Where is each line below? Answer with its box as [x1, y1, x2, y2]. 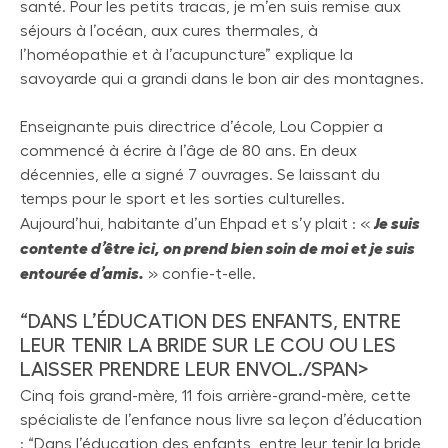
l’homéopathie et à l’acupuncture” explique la [20, 46, 353, 63]
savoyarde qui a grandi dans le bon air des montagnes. [20, 70, 424, 87]
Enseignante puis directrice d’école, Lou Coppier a [20, 118, 383, 135]
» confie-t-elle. [144, 265, 256, 282]
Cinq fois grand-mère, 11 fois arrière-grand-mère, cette [20, 387, 411, 404]
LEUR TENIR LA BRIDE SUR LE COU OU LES [20, 335, 396, 356]
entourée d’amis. [20, 264, 144, 281]
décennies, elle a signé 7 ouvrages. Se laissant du [20, 166, 380, 183]
